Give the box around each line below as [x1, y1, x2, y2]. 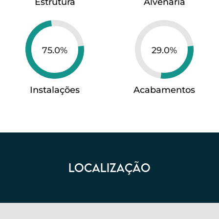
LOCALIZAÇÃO [68, 160, 151, 175]
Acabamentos [133, 85, 195, 95]
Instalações [30, 85, 80, 95]
